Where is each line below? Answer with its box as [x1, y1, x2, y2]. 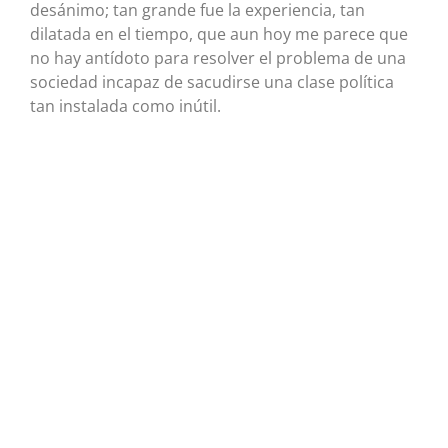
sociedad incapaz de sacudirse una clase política [30, 71, 394, 94]
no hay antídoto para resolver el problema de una [30, 47, 406, 70]
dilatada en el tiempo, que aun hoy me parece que [30, 23, 408, 46]
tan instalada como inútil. [30, 95, 221, 118]
